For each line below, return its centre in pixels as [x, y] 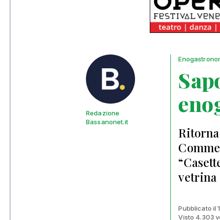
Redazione [103, 113]
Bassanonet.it [107, 122]
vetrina [198, 177]
